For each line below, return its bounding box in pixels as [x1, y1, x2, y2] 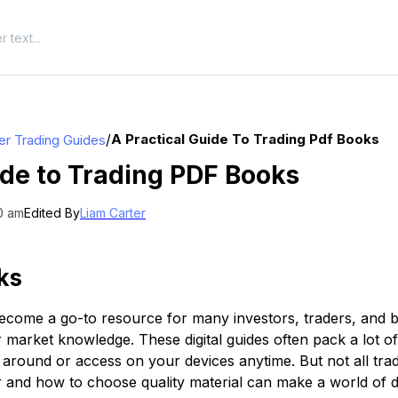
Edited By [24, 205, 80, 220]
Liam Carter [80, 205, 146, 220]
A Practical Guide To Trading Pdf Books [111, 131, 379, 147]
